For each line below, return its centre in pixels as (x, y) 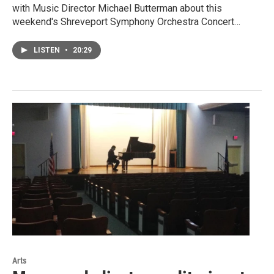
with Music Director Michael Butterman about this (117, 9)
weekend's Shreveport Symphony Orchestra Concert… (126, 22)
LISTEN (48, 50)
